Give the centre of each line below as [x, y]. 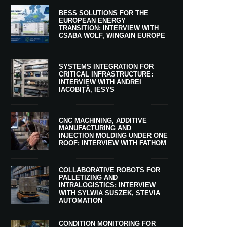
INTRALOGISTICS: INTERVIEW [107, 185]
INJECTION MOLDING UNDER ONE [113, 135]
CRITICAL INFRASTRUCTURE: [106, 74]
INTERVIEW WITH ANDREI [100, 82]
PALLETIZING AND [88, 178]
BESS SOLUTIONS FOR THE [104, 13]
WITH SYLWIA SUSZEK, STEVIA [109, 193]
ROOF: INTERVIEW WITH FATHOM [112, 143]
